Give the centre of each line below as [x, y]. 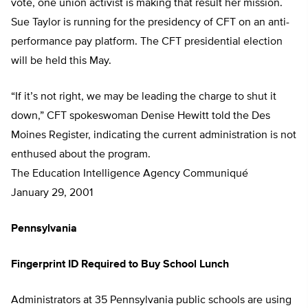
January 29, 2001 [52, 194]
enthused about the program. [81, 155]
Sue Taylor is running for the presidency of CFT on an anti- [150, 23]
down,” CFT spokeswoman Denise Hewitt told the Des [141, 117]
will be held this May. [61, 62]
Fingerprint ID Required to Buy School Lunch [120, 265]
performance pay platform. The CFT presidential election [147, 42]
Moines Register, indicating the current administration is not [154, 136]
